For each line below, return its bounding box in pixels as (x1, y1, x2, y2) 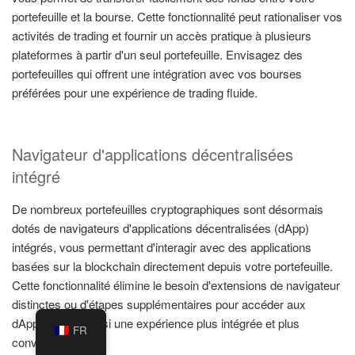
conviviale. (12, 334, 67, 351)
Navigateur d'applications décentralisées (12, 143, 293, 166)
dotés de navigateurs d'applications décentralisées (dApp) (12, 219, 309, 237)
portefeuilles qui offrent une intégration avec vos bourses (12, 64, 302, 82)
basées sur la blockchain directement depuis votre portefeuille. (12, 258, 333, 275)
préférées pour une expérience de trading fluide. (12, 83, 258, 101)
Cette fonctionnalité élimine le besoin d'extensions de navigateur (12, 277, 340, 294)
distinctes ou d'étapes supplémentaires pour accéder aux (12, 296, 306, 313)
